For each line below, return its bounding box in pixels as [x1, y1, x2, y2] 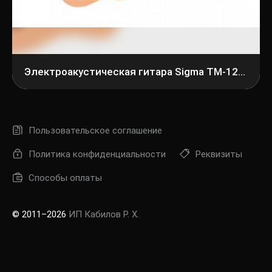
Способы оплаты [29, 172, 102, 183]
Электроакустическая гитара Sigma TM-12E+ [238, 66, 245, 78]
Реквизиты [195, 149, 242, 160]
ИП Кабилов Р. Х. [69, 209, 139, 220]
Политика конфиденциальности [29, 149, 166, 160]
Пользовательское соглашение [29, 125, 162, 136]
